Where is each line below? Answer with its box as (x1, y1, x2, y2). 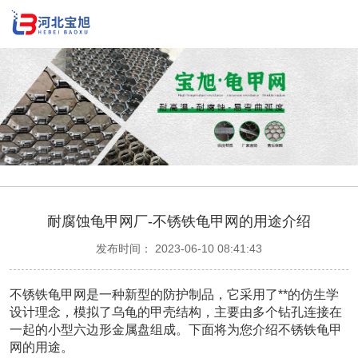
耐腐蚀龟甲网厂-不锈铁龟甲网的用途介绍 (47, 213, 311, 229)
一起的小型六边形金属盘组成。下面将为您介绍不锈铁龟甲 (10, 323, 342, 336)
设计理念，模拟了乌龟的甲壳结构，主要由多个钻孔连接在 (10, 305, 342, 319)
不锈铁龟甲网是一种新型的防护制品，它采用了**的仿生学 (10, 288, 339, 301)
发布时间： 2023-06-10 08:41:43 (96, 242, 262, 255)
